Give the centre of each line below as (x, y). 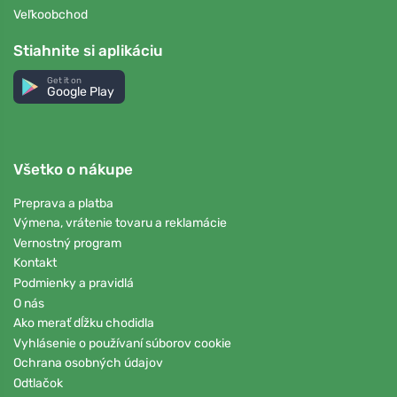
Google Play (81, 91)
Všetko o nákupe (73, 169)
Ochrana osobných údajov (88, 363)
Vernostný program (67, 243)
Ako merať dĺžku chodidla (84, 323)
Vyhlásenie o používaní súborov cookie (122, 343)
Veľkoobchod (51, 14)
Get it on (65, 80)
